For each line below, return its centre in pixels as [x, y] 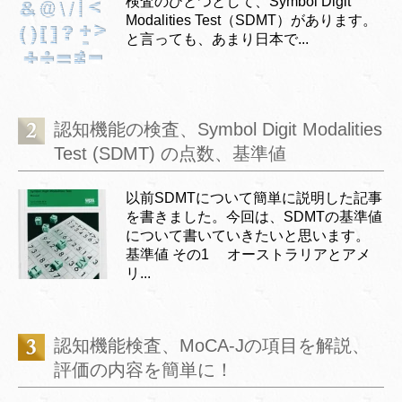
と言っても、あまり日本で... [217, 39]
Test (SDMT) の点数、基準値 [170, 153]
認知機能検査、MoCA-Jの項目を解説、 [212, 345]
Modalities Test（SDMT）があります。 [251, 20]
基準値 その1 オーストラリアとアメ [248, 254]
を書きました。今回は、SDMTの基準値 [254, 216]
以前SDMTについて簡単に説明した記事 [254, 197]
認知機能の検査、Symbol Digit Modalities [218, 129]
